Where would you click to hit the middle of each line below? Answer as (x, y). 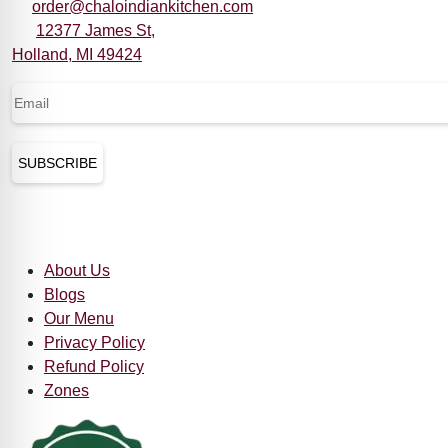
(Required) (90, 94)
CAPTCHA (50, 149)
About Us (77, 271)
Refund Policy (94, 367)
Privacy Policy (94, 343)
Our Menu (79, 319)
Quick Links (43, 226)
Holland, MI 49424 (77, 55)
